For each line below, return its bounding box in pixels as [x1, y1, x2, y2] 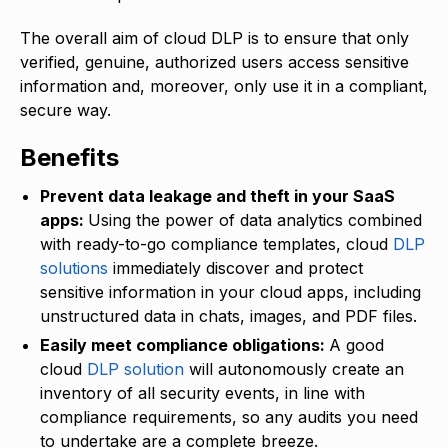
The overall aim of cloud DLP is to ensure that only [20, 27, 409, 48]
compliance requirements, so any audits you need [40, 406, 418, 427]
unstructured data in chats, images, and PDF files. [40, 305, 422, 326]
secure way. [20, 99, 116, 120]
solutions [40, 257, 108, 278]
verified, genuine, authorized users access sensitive [20, 51, 409, 72]
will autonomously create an [184, 358, 404, 379]
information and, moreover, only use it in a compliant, [20, 75, 428, 96]
